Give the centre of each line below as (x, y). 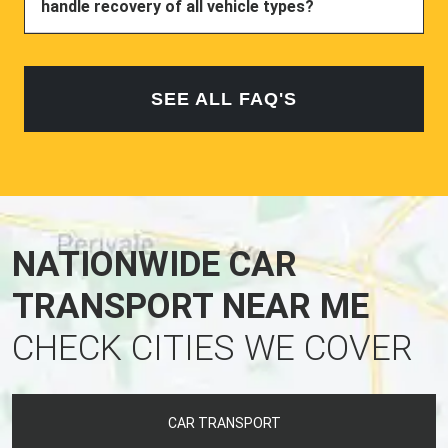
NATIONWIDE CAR (154, 264)
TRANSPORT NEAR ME (190, 306)
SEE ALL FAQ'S (224, 98)
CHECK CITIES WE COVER (212, 348)
